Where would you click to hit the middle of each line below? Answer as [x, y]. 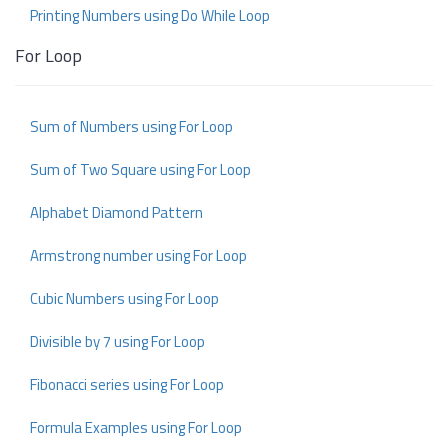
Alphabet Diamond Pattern [116, 212]
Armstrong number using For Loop [138, 255]
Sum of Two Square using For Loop [140, 169]
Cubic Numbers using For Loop [124, 298]
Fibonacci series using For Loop [127, 384]
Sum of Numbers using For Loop [131, 126]
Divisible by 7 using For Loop [117, 341]
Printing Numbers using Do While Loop [150, 15]
